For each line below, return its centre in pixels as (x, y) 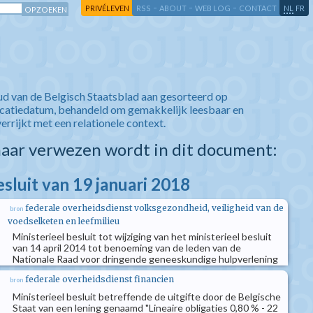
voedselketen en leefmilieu (64, 221)
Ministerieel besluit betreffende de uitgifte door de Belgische (147, 297)
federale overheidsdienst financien (100, 279)
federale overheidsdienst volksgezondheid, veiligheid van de (154, 208)
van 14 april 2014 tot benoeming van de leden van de (127, 248)
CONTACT (258, 8)
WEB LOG (213, 8)
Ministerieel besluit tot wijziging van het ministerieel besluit (142, 236)
